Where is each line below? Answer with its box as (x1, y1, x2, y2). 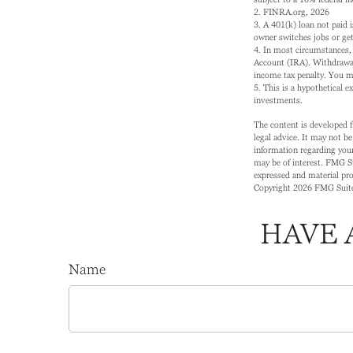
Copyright (254, 182, 293, 192)
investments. (254, 95, 303, 105)
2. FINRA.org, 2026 (254, 6, 329, 17)
